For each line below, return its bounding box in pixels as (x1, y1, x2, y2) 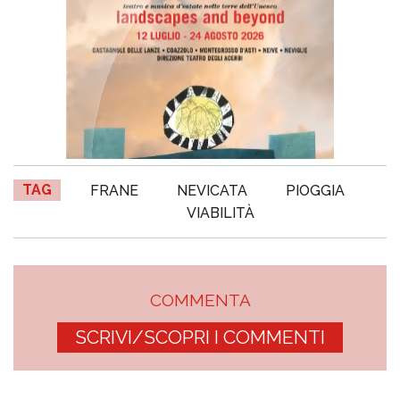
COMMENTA (149, 290, 251, 311)
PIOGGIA (286, 182, 346, 200)
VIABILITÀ (187, 204, 254, 222)
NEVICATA (177, 182, 248, 200)
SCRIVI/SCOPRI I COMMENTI (75, 326, 325, 349)
